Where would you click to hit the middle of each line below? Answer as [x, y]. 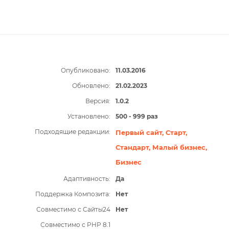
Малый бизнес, [179, 147]
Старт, [176, 133]
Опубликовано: [85, 71]
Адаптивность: [87, 179]
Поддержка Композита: [73, 194]
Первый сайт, [140, 133]
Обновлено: [91, 86]
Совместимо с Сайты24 [73, 210]
